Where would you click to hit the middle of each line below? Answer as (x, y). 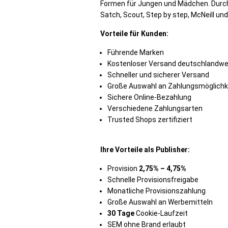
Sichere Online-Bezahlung (149, 97)
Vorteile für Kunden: (134, 34)
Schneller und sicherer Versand (159, 75)
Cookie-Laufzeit (162, 213)
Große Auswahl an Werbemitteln (160, 202)
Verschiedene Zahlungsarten (155, 108)
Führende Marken (136, 52)
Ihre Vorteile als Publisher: (145, 150)
